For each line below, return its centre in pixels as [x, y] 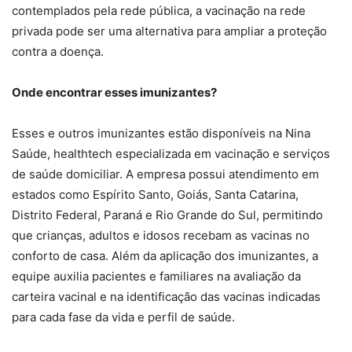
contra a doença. [58, 52]
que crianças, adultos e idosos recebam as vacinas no [161, 236]
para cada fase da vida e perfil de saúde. [123, 317]
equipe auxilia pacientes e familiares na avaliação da [156, 277]
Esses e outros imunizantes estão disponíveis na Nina [161, 134]
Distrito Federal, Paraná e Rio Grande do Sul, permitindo [167, 215]
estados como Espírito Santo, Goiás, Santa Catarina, [155, 195]
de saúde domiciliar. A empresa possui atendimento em [165, 174]
